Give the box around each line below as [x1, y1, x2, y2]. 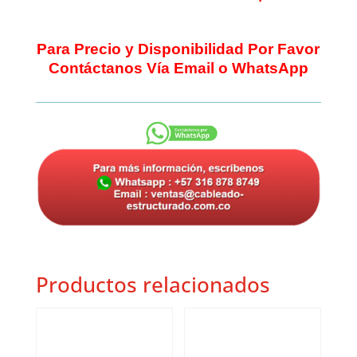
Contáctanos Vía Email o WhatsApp [48, 60, 308, 77]
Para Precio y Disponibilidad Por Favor [37, 41, 320, 58]
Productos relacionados [35, 270, 270, 300]
